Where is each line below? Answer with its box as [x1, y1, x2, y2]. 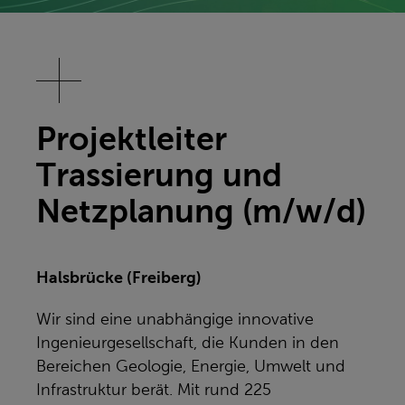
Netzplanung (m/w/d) [36, 193, 366, 230]
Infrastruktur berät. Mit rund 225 [36, 381, 271, 399]
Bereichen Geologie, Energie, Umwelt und [36, 357, 345, 375]
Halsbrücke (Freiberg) [36, 268, 202, 287]
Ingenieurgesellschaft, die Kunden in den [36, 334, 339, 352]
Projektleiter [36, 121, 227, 157]
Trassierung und [36, 157, 282, 193]
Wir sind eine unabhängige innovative [36, 310, 314, 328]
